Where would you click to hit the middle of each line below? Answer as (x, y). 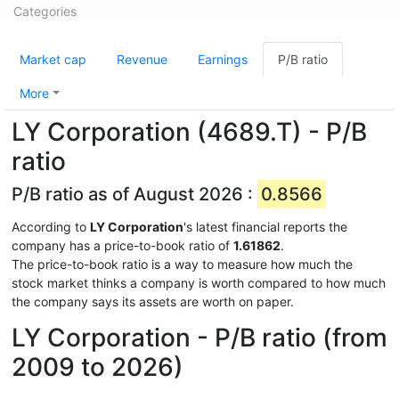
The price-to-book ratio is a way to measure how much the (182, 264)
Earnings (223, 59)
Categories (45, 11)
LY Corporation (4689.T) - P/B (189, 132)
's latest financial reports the (265, 227)
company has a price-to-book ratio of (122, 245)
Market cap (53, 59)
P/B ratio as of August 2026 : (134, 194)
